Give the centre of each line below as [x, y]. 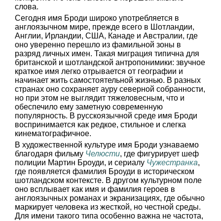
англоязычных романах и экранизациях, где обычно [110, 198]
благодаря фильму [50, 154]
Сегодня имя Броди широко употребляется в [97, 18]
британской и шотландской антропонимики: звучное [110, 62]
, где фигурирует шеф [159, 154]
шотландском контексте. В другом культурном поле [108, 180]
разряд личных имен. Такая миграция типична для [107, 54]
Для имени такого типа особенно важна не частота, [109, 216]
